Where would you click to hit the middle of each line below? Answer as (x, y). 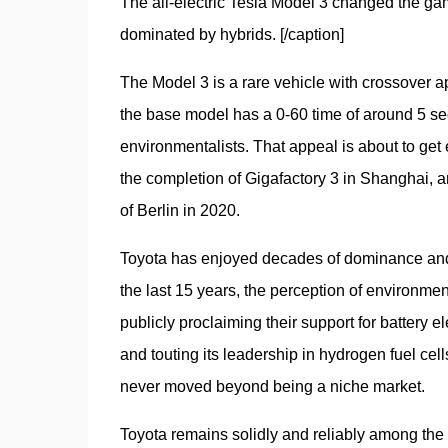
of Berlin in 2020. (181, 210)
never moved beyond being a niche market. (274, 386)
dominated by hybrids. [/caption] (231, 34)
